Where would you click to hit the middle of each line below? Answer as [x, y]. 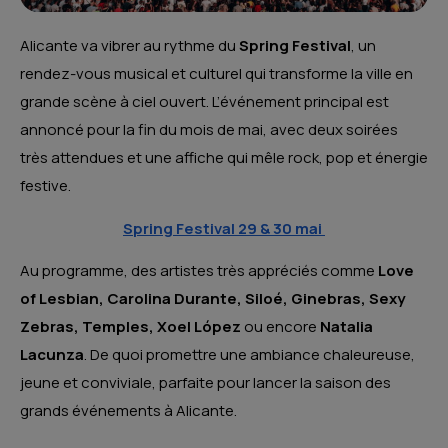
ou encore [280, 327]
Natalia [346, 327]
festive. [45, 186]
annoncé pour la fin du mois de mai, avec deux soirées [209, 130]
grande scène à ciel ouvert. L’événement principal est [204, 102]
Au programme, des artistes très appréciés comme [199, 271]
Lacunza [52, 355]
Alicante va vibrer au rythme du [129, 46]
